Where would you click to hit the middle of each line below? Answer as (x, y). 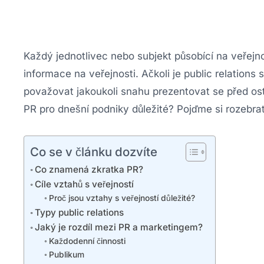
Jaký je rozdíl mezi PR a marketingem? (119, 227)
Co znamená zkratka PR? (89, 169)
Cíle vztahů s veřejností (85, 184)
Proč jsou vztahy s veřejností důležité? (122, 198)
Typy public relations (80, 212)
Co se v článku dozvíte (94, 151)
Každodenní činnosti (87, 241)
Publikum (66, 254)
